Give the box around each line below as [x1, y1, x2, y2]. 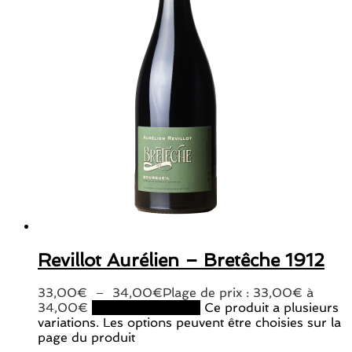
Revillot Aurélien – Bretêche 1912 [38, 248, 324, 270]
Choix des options [92, 299, 200, 315]
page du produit [38, 329, 135, 345]
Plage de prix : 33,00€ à [163, 284, 313, 300]
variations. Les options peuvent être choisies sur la [38, 314, 341, 330]
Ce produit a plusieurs [204, 299, 339, 315]
